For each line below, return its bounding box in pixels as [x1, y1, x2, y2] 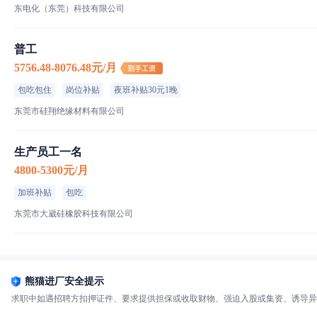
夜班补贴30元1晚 [114, 84, 178, 95]
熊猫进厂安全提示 [25, 275, 104, 287]
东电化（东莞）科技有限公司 [14, 3, 125, 13]
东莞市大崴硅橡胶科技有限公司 [14, 208, 133, 219]
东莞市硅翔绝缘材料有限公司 [14, 105, 125, 116]
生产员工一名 [14, 145, 82, 158]
